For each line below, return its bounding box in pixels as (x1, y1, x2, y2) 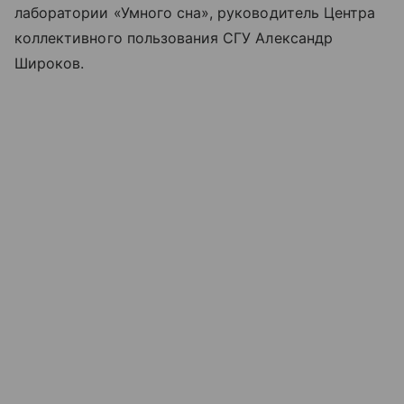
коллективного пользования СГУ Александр (14, 28, 333, 47)
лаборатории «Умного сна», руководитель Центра (14, 3, 376, 22)
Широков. (14, 53, 85, 72)
